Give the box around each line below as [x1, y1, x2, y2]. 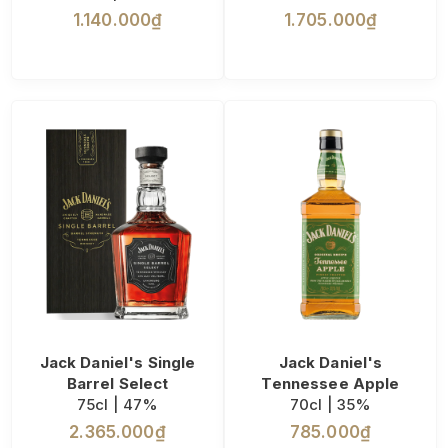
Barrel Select [66, 374, 169, 394]
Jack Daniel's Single [39, 353, 196, 373]
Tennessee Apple [261, 374, 400, 394]
